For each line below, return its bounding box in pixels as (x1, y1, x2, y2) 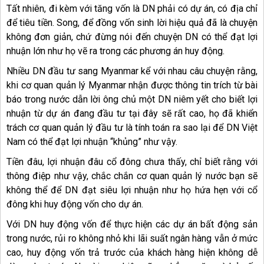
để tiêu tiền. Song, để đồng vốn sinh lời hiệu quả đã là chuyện (6, 17, 258, 29)
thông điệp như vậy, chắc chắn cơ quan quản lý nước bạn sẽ (6, 170, 258, 182)
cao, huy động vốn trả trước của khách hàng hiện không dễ (6, 247, 258, 259)
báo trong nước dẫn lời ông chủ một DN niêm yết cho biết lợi (6, 94, 258, 105)
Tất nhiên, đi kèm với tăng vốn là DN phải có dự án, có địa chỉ (6, 3, 258, 15)
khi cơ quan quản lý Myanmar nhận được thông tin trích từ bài (6, 80, 258, 91)
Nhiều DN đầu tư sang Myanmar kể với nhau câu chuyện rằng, (6, 65, 258, 77)
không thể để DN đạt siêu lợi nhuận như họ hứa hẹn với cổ (6, 184, 258, 196)
